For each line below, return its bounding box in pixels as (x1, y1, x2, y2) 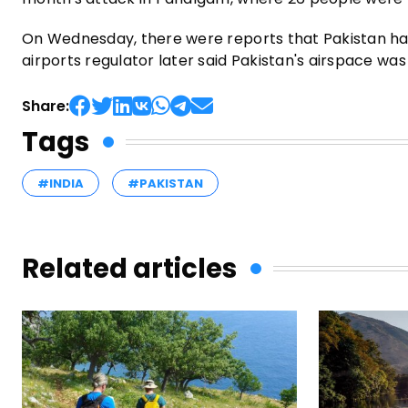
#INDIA (37, 174, 84, 192)
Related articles (22, 250, 237, 287)
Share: (22, 95, 69, 117)
